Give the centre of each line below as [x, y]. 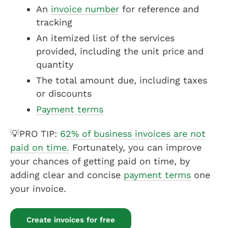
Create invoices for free [71, 220]
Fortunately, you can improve [135, 147]
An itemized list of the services [105, 38]
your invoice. [38, 188]
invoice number [85, 9]
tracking [54, 22]
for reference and [159, 9]
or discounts [64, 93]
